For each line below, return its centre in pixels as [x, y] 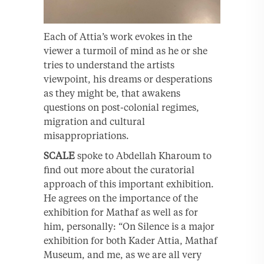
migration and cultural [94, 121]
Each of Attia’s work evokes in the [118, 36]
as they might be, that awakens [112, 93]
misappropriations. [86, 135]
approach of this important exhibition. [129, 184]
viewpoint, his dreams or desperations [128, 79]
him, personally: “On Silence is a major [129, 226]
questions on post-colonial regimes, [121, 107]
